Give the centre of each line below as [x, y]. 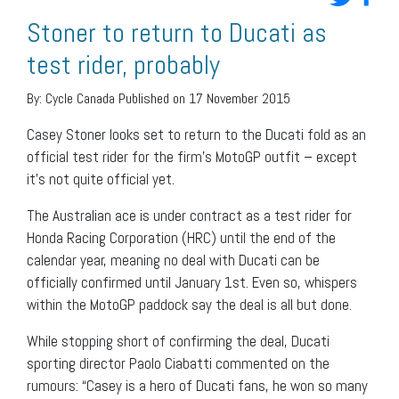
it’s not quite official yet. [101, 179]
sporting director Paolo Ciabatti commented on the [178, 363]
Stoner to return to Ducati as [177, 33]
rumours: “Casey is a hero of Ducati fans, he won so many [197, 385]
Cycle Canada [80, 98]
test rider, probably [123, 65]
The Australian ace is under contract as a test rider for [189, 215]
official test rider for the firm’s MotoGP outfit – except [192, 156]
